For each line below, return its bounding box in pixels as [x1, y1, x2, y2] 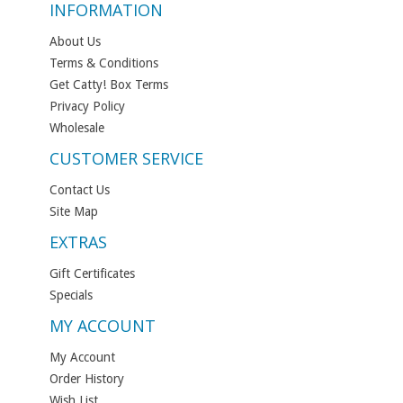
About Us [49, 34, 101, 49]
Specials [49, 288, 93, 303]
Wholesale [49, 121, 104, 136]
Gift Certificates [49, 266, 135, 282]
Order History [49, 372, 124, 387]
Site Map [49, 204, 98, 219]
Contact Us [49, 183, 110, 198]
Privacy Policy [49, 99, 125, 114]
